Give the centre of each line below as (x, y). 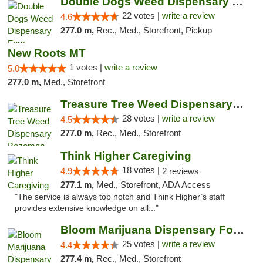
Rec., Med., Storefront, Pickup (154, 30)
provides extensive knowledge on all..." (87, 208)
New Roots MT (47, 53)
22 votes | (142, 16)
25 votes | (142, 244)
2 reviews (180, 171)
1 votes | (87, 67)
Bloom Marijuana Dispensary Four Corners (238, 230)
